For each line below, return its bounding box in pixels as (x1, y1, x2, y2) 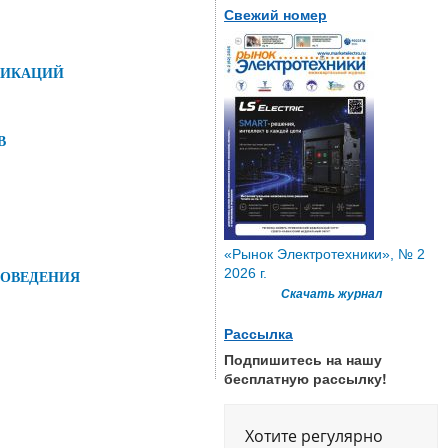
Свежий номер (224, 6, 327, 23)
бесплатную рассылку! (224, 367, 387, 388)
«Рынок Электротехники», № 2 (224, 245, 425, 262)
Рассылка (224, 325, 293, 342)
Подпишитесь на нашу (224, 348, 382, 369)
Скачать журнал (280, 286, 382, 301)
